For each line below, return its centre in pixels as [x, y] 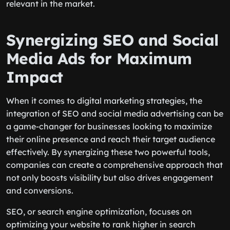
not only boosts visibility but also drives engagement [110, 178]
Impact [35, 77]
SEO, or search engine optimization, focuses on [99, 212]
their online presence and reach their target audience [111, 139]
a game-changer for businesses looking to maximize [109, 126]
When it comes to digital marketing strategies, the [104, 101]
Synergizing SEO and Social [112, 40]
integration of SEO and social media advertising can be [115, 113]
